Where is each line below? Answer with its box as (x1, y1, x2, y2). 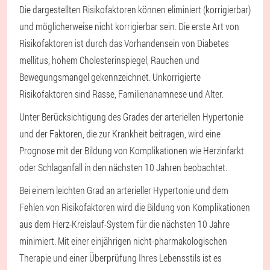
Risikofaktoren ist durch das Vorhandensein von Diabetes (19, 37, 229, 49)
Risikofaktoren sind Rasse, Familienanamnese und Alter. (19, 87, 224, 100)
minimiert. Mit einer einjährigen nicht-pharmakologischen (19, 234, 227, 247)
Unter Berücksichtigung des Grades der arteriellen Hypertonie (19, 110, 243, 123)
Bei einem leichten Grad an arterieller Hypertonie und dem (19, 184, 228, 196)
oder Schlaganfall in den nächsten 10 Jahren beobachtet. (19, 161, 227, 174)
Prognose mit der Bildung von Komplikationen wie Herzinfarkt (19, 144, 244, 157)
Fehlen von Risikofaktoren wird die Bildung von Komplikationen (19, 201, 250, 213)
